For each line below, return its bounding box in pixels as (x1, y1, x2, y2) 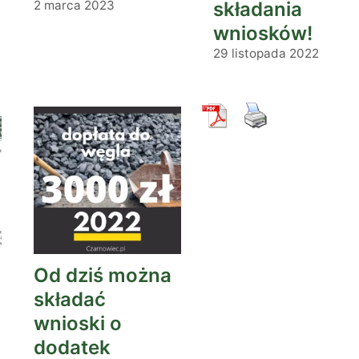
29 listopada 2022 (213, 46, 319, 61)
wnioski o (34, 312, 122, 335)
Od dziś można (34, 264, 171, 287)
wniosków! (213, 22, 313, 45)
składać (34, 288, 106, 311)
